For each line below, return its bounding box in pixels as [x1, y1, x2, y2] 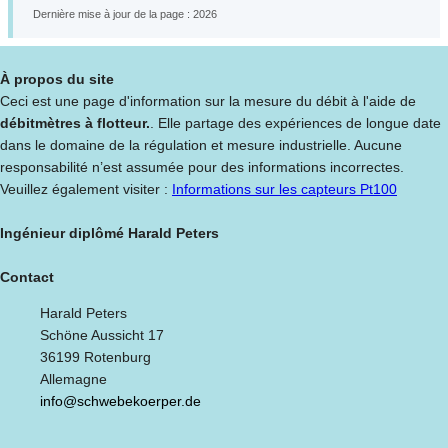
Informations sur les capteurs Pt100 [172, 181, 397, 198]
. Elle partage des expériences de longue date [150, 115, 441, 132]
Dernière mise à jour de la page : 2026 [33, 8, 217, 21]
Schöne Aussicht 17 [40, 327, 164, 344]
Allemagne [40, 371, 107, 388]
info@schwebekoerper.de [40, 393, 201, 410]
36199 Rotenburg [40, 349, 151, 366]
